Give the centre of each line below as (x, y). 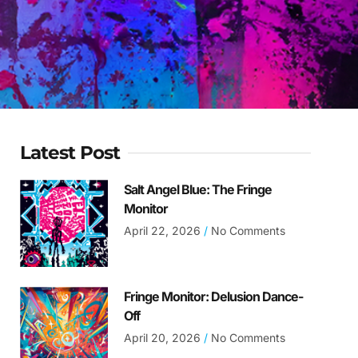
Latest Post (70, 153)
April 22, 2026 (163, 231)
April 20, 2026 (163, 338)
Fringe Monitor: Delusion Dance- (213, 297)
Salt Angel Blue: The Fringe (197, 189)
